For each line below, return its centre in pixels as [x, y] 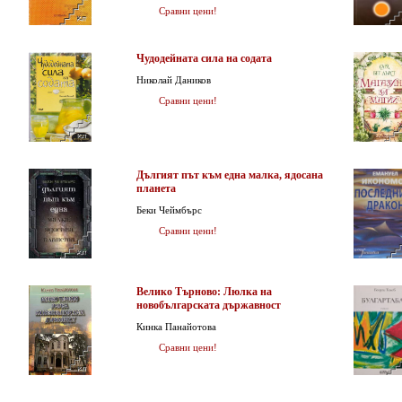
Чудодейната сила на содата [204, 58]
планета [156, 188]
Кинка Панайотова [176, 327]
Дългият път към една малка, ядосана [230, 175]
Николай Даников [174, 80]
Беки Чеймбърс [169, 210]
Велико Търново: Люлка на [204, 292]
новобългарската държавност [209, 305]
